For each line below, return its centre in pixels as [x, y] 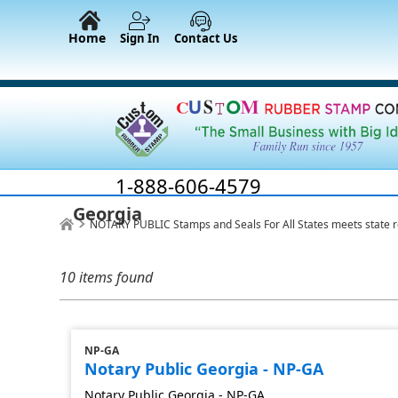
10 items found [107, 277]
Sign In [140, 38]
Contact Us [206, 38]
